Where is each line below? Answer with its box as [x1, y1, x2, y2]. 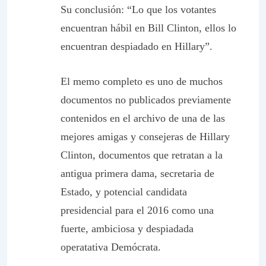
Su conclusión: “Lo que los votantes [61, 4, 216, 15]
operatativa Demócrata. [61, 241, 161, 253]
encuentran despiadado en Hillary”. [61, 40, 213, 52]
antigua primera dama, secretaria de [61, 167, 214, 179]
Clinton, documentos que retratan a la [61, 149, 223, 161]
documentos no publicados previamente [61, 94, 231, 106]
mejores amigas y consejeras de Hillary [61, 131, 230, 142]
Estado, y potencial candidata [61, 186, 187, 198]
